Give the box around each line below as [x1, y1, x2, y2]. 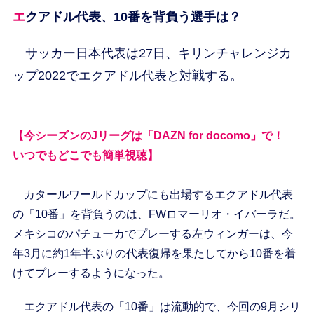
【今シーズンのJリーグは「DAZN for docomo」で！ [12, 130, 284, 142]
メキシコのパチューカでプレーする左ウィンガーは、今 [12, 228, 293, 240]
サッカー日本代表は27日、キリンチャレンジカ [12, 46, 292, 61]
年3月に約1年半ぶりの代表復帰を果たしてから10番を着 [12, 247, 296, 260]
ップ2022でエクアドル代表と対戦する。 [12, 69, 243, 83]
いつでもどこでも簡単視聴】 [12, 149, 158, 162]
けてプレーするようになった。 [12, 267, 170, 280]
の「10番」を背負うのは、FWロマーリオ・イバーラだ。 [12, 208, 301, 221]
